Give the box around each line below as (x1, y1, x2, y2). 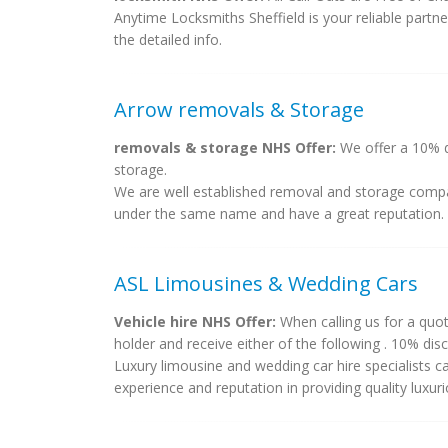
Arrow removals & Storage (114, 96, 364, 123)
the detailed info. (114, 30, 222, 49)
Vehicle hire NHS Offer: (114, 312, 276, 331)
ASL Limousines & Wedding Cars (114, 270, 418, 297)
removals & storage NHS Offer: (114, 138, 336, 157)
